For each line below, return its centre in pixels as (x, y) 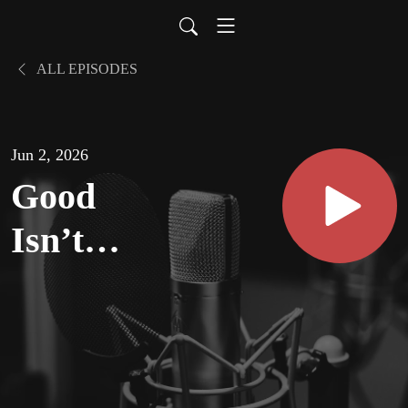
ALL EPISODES (86, 69)
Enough (71, 328)
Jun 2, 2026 (50, 155)
